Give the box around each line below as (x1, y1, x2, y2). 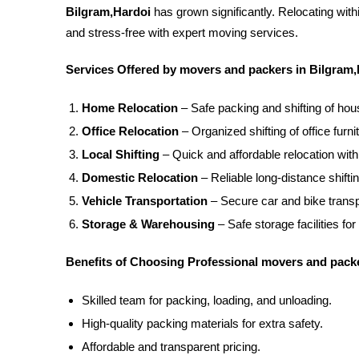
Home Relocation (82, 100, 178, 115)
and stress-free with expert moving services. (66, 26, 298, 39)
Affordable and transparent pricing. (82, 339, 260, 353)
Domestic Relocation (82, 170, 198, 184)
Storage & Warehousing (82, 216, 215, 231)
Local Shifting (82, 147, 159, 161)
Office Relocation (82, 123, 179, 138)
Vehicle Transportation (82, 193, 208, 208)
